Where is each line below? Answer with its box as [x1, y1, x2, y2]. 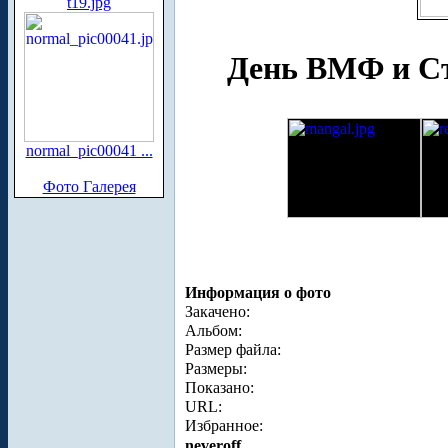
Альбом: [185, 321, 242, 339]
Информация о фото [185, 283, 331, 301]
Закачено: [185, 302, 250, 320]
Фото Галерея [42, 178, 136, 195]
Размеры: [185, 359, 247, 377]
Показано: [185, 378, 254, 396]
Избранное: [185, 416, 263, 434]
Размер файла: [185, 340, 281, 358]
